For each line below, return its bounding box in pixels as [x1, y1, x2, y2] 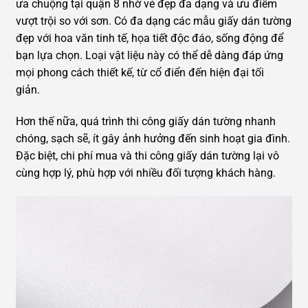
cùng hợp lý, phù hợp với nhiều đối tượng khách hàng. [16, 166, 276, 180]
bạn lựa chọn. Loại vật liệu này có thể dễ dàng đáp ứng [16, 49, 283, 63]
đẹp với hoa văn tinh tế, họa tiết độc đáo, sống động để [16, 32, 283, 45]
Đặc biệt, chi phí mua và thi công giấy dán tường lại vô [16, 149, 279, 163]
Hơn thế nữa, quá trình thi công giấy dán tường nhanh [16, 115, 276, 129]
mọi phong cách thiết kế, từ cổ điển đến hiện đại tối [16, 66, 264, 80]
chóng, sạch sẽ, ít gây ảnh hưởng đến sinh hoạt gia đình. [16, 132, 290, 146]
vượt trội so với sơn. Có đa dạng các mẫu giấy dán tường [16, 14, 291, 28]
